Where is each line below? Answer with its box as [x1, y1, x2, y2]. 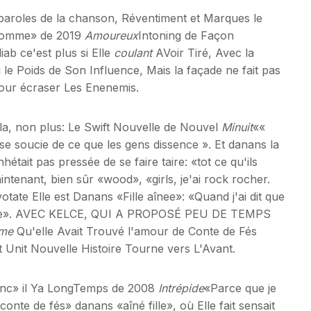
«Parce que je [204, 280, 276, 295]
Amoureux [85, 28, 138, 42]
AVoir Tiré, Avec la [152, 45, 254, 60]
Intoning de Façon [138, 28, 234, 42]
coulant [114, 45, 152, 60]
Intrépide [158, 280, 204, 295]
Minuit [221, 119, 253, 134]
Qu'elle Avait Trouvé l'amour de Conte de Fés [13, 224, 257, 238]
